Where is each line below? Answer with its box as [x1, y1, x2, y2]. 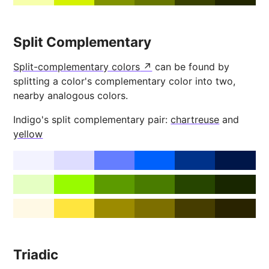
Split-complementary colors [13, 61, 141, 73]
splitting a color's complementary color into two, [13, 75, 236, 87]
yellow [13, 128, 43, 140]
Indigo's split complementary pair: [13, 113, 171, 125]
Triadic [13, 246, 59, 262]
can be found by [152, 61, 230, 73]
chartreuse [171, 113, 220, 125]
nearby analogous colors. [13, 89, 128, 101]
